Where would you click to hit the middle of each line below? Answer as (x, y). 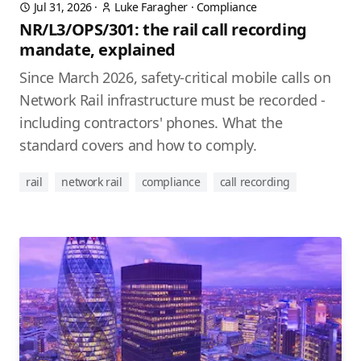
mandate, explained (98, 50)
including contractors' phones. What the (151, 123)
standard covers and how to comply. (138, 145)
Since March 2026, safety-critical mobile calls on (175, 78)
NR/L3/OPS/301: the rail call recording (163, 30)
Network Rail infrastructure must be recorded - (172, 100)
